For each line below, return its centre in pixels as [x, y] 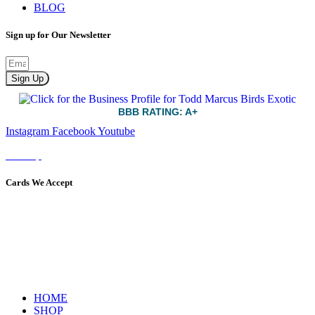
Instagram [27, 131]
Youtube [116, 131]
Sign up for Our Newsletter [58, 35]
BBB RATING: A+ [157, 112]
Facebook [74, 131]
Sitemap [24, 155]
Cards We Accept [39, 183]
